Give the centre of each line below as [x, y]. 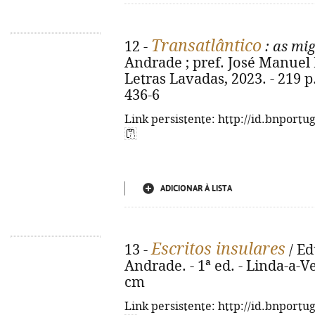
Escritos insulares [218, 249]
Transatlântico [206, 46]
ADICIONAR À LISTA [196, 188]
